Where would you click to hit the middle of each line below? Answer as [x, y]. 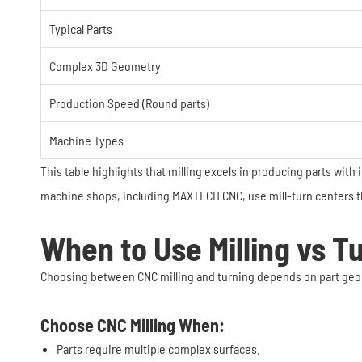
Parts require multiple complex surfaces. [158, 349]
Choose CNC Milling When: [133, 325]
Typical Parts [81, 29]
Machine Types [86, 140]
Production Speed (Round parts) [129, 103]
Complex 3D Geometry [105, 66]
